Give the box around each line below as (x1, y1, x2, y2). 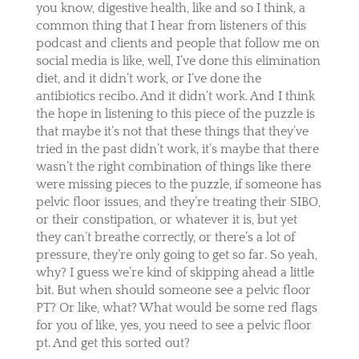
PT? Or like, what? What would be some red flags (35, 300, 317, 315)
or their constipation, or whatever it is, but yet (35, 212, 297, 227)
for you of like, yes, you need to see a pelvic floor (35, 317, 312, 333)
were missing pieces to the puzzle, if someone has (35, 176, 321, 192)
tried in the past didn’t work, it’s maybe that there (35, 141, 319, 156)
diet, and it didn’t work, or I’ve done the (35, 71, 261, 86)
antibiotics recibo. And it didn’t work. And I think (35, 88, 315, 103)
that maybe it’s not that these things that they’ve (35, 123, 309, 139)
